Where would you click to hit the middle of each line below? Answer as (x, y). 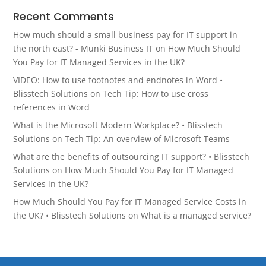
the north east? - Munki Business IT (83, 48)
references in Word (52, 107)
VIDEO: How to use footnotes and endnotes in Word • (118, 80)
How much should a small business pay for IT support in (126, 35)
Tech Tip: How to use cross (156, 94)
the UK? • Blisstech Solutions (70, 215)
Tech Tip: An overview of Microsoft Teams (148, 139)
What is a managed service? (196, 215)
